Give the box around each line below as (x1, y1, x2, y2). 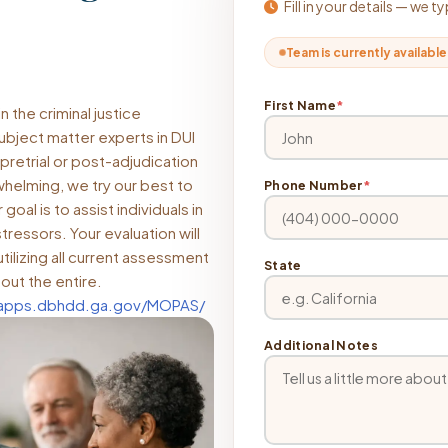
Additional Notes (264, 337, 378, 353)
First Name (264, 97, 336, 113)
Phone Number (264, 177, 363, 193)
